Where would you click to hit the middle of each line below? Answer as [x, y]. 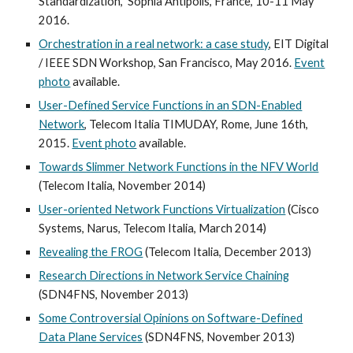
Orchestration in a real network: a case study [154, 44]
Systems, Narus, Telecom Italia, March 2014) [153, 228]
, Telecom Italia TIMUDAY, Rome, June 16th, [197, 124]
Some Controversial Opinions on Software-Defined [171, 318]
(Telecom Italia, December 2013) [227, 252]
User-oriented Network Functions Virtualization [162, 209]
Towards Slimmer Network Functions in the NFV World [179, 167]
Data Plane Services [91, 337]
